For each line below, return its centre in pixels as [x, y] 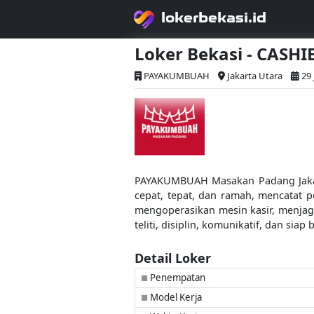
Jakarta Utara [255, 76]
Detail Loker [173, 258]
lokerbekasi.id [214, 17]
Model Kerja [175, 297]
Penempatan [177, 278]
